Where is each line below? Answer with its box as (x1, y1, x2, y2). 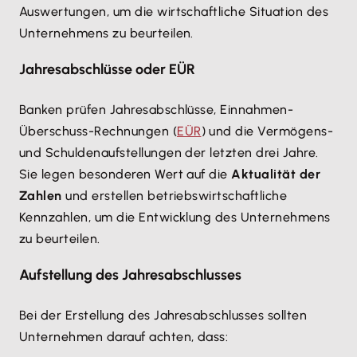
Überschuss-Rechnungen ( (19, 124, 178, 139)
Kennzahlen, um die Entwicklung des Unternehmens (19, 210, 331, 225)
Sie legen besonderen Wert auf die (19, 167, 232, 182)
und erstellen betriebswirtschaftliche (61, 188, 288, 203)
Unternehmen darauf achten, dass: (19, 329, 229, 344)
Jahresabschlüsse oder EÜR (19, 61, 195, 78)
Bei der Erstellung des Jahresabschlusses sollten (19, 308, 308, 323)
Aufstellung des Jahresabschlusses (19, 266, 241, 284)
